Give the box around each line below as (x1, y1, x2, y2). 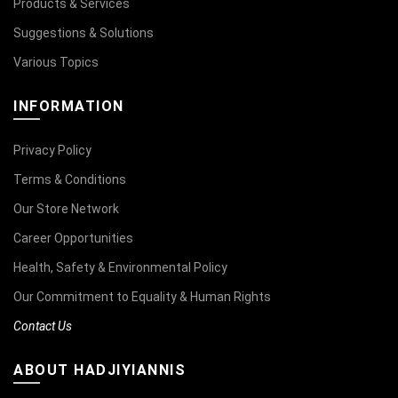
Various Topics (13, 55, 99, 69)
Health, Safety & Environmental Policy (13, 260, 227, 275)
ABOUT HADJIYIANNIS (13, 362, 186, 378)
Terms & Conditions (13, 172, 126, 187)
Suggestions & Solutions (13, 26, 154, 40)
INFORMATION (13, 98, 124, 115)
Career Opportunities (13, 231, 133, 245)
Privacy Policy (13, 143, 92, 157)
